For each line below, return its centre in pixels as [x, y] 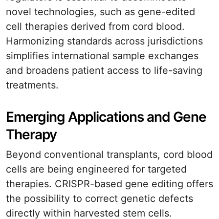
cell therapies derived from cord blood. [95, 26]
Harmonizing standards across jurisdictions [104, 41]
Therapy [31, 134]
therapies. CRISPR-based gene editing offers [109, 184]
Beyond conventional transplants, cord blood [109, 154]
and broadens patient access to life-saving [104, 70]
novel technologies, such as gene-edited [100, 12]
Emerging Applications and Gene [106, 117]
